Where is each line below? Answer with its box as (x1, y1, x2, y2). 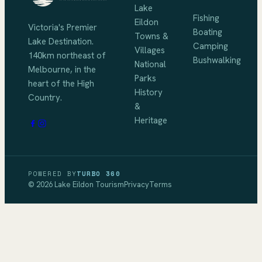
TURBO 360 (77, 168, 121, 178)
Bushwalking (192, 54, 241, 66)
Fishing (192, 12, 219, 24)
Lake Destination (28, 35, 92, 47)
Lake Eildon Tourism (53, 179, 124, 189)
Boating (192, 26, 222, 38)
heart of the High (28, 77, 94, 89)
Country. (28, 91, 62, 104)
